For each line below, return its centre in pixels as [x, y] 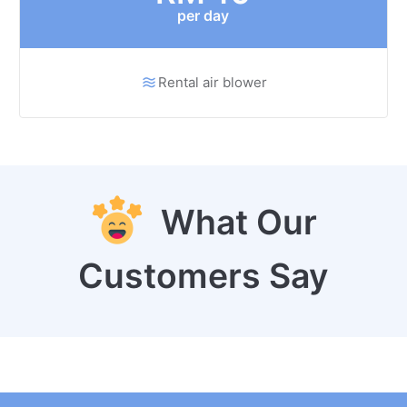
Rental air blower [213, 83]
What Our [230, 223]
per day [203, 16]
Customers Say [203, 276]
